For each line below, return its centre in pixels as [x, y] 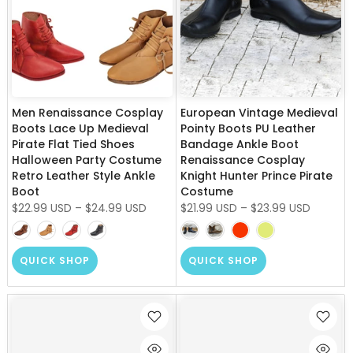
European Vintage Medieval [259, 112]
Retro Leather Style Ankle [84, 175]
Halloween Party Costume [87, 160]
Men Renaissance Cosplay [87, 112]
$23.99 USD [281, 208]
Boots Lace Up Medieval [80, 128]
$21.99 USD [209, 208]
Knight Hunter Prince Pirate [256, 175]
